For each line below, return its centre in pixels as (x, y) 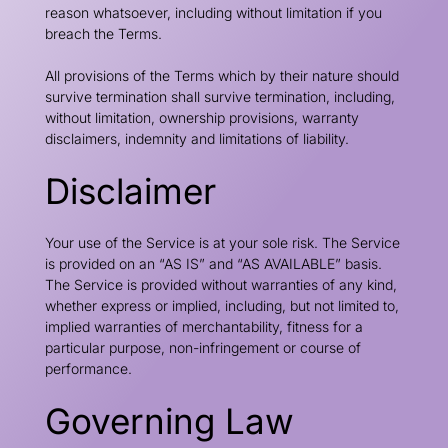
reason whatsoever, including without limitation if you (213, 12)
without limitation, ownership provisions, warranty (201, 117)
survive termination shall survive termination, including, (219, 96)
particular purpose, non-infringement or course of (202, 347)
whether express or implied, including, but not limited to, (221, 305)
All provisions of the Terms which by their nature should (221, 75)
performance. (88, 368)
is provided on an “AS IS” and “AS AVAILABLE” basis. (213, 263)
